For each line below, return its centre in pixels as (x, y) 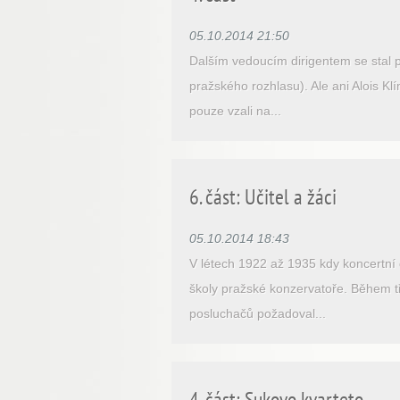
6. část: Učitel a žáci (263, 197)
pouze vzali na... (235, 111)
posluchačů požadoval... (258, 313)
